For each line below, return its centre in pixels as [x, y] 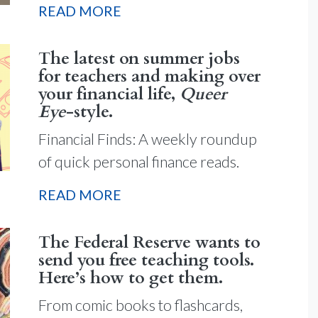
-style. [89, 113]
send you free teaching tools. [146, 260]
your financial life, [109, 95]
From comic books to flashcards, [141, 305]
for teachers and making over [149, 77]
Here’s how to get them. [131, 278]
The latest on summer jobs [139, 59]
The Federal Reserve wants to [149, 242]
